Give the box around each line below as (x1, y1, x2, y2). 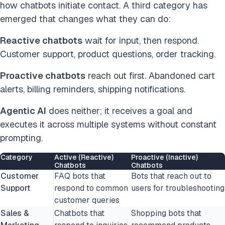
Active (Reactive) (54, 153, 114, 162)
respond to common (54, 183, 128, 193)
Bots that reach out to (131, 171, 211, 181)
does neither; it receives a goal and (46, 105, 192, 117)
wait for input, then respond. (82, 35, 199, 46)
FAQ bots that (54, 171, 105, 181)
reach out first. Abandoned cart (85, 70, 215, 81)
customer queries (54, 195, 120, 205)
